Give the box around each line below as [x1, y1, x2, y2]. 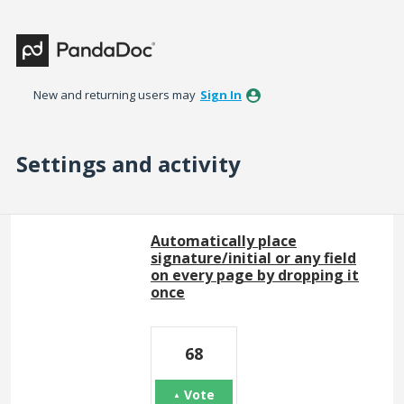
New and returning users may [33, 87, 198, 103]
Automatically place [151, 231, 297, 251]
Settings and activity [16, 149, 241, 179]
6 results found [10, 215, 113, 234]
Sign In [200, 87, 242, 103]
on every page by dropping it [151, 265, 359, 285]
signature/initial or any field [151, 248, 356, 268]
